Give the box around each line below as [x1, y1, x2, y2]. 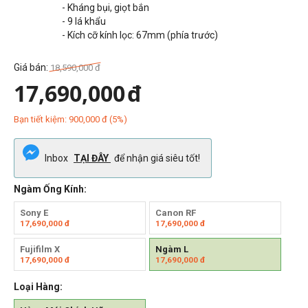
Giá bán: [14, 61, 50, 73]
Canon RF [155, 207, 196, 218]
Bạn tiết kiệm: [14, 113, 69, 124]
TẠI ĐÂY [74, 152, 111, 164]
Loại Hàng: [14, 280, 63, 292]
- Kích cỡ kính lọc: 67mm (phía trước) [61, 29, 218, 41]
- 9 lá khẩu [61, 15, 106, 27]
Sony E [20, 207, 48, 218]
